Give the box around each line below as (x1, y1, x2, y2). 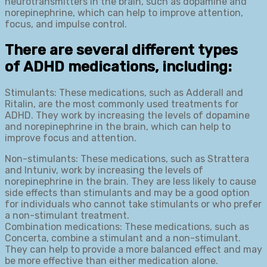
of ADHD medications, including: (5, 58, 232, 76)
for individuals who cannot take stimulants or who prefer (5, 198, 262, 210)
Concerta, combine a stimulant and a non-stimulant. (5, 232, 241, 244)
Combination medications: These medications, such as (5, 221, 249, 233)
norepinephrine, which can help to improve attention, (5, 7, 243, 19)
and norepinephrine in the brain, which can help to (5, 121, 231, 133)
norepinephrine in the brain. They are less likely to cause (5, 176, 256, 188)
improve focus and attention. (5, 132, 136, 144)
